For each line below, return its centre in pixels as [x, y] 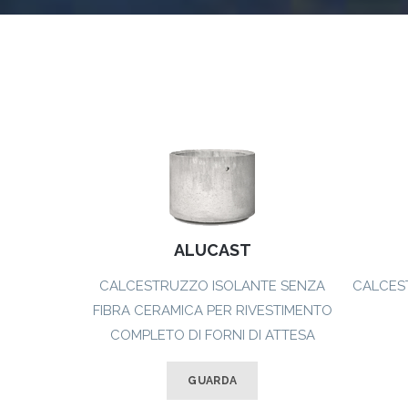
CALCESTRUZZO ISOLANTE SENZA [213, 286]
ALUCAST [212, 250]
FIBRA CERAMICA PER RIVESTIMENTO [212, 311]
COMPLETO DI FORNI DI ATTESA [212, 336]
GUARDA [213, 381]
